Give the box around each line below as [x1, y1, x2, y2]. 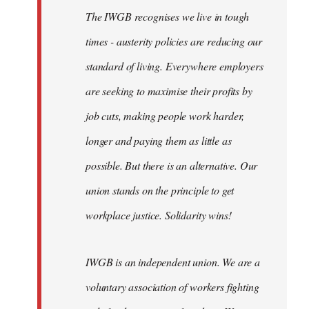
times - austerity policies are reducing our [86, 33, 263, 48]
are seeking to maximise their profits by [86, 83, 252, 98]
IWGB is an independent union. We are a [86, 254, 260, 269]
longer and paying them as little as [86, 132, 232, 148]
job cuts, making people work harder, [86, 108, 245, 123]
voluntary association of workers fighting [86, 279, 259, 294]
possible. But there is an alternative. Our [86, 157, 258, 172]
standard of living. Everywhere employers [86, 58, 263, 73]
